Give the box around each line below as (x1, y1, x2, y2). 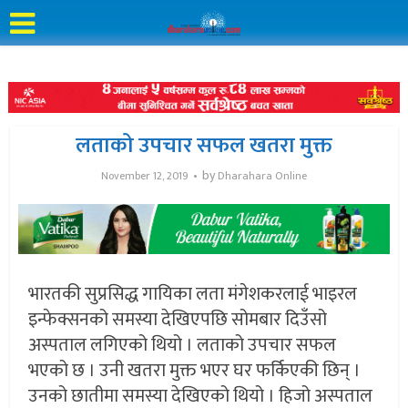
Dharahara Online (218, 166, 307, 185)
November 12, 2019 (101, 166, 189, 185)
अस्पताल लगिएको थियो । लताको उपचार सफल (28, 330, 337, 362)
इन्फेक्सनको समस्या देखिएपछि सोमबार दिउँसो (28, 304, 328, 336)
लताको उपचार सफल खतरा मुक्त (76, 127, 332, 164)
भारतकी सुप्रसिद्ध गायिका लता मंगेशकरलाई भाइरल (28, 279, 358, 311)
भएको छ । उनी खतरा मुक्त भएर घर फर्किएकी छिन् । (28, 355, 362, 387)
